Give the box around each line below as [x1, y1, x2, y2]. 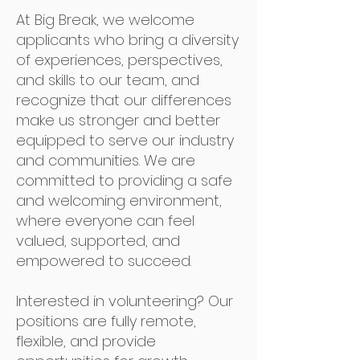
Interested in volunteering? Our [16, 291, 233, 311]
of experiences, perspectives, [16, 50, 223, 70]
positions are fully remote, [16, 311, 196, 331]
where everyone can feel [16, 211, 194, 231]
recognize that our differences [16, 90, 231, 110]
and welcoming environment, [16, 190, 222, 211]
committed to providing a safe [16, 170, 232, 190]
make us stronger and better [16, 110, 220, 130]
